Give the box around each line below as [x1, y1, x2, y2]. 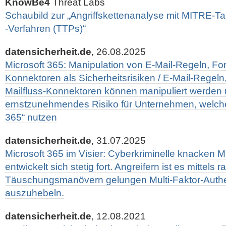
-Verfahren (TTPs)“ [5, 23, 86, 34]
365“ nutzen [5, 112, 57, 123]
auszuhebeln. [5, 188, 64, 198]
